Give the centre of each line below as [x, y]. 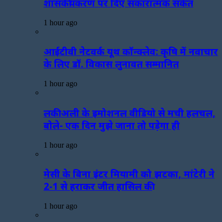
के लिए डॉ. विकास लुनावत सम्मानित [111, 64]
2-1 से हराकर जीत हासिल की [98, 186]
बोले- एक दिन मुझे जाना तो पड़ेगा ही [112, 125]
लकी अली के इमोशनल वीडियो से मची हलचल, [130, 112]
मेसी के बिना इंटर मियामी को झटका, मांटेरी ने [129, 174]
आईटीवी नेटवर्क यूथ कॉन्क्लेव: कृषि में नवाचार [131, 52]
